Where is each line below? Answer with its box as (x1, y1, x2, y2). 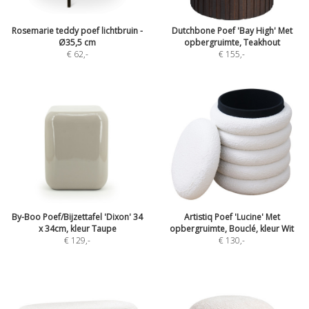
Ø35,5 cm (59, 37, 96, 48)
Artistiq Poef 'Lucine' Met (183, 211, 280, 223)
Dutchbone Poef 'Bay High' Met (171, 25, 292, 37)
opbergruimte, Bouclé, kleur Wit (170, 223, 294, 235)
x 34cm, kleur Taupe (38, 223, 117, 235)
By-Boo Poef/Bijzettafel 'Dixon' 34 (12, 211, 143, 223)
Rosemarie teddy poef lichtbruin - (12, 25, 143, 37)
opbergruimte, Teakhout (183, 37, 280, 48)
